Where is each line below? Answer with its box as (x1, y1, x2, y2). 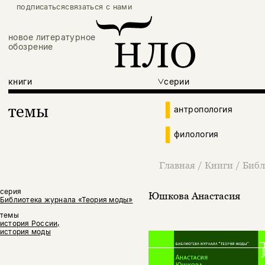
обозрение (8, 41, 53, 52)
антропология (174, 104, 233, 115)
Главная (159, 160, 195, 171)
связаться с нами (65, 2, 132, 12)
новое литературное (8, 32, 96, 43)
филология (174, 129, 219, 140)
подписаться (17, 2, 66, 12)
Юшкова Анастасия (148, 189, 240, 202)
